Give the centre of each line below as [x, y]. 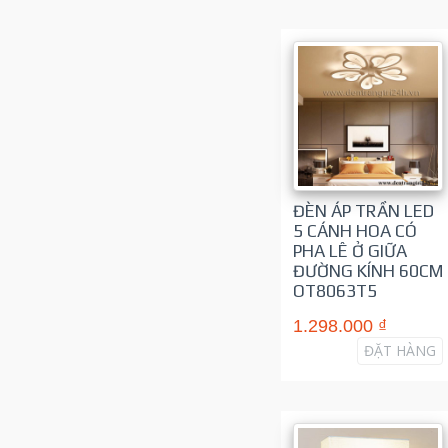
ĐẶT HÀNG [399, 350]
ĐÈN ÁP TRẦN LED [363, 210]
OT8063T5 [334, 290]
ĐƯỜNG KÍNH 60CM [367, 270]
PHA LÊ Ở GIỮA [349, 250]
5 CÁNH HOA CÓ [354, 230]
